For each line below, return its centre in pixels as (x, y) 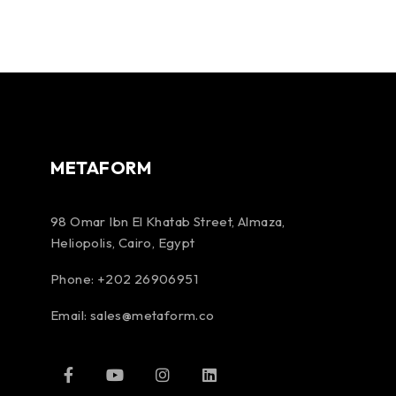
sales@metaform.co (152, 315)
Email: (70, 315)
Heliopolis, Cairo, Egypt (123, 243)
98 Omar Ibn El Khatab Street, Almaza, (168, 221)
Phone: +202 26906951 (124, 279)
